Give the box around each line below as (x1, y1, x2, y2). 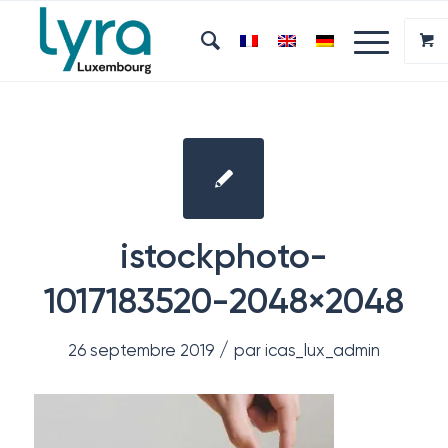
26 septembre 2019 (67, 341, 214, 360)
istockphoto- (120, 235, 328, 277)
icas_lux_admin (264, 341, 380, 360)
